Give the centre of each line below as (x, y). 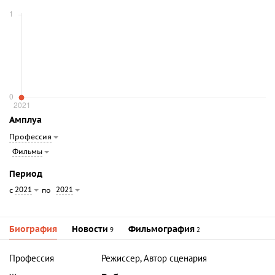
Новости (90, 230)
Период (26, 174)
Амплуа (25, 120)
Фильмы (27, 152)
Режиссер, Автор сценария (154, 259)
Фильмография (161, 230)
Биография (33, 230)
